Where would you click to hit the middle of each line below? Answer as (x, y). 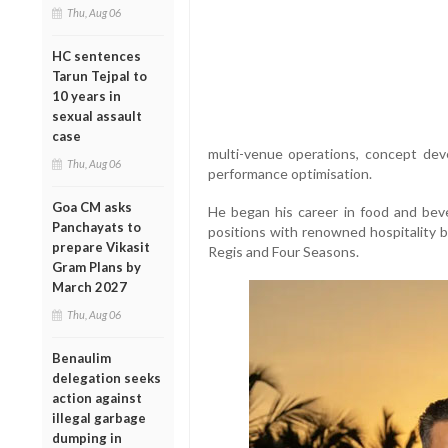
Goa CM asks (92, 206)
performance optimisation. (289, 174)
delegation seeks (106, 377)
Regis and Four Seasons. (283, 252)
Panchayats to (96, 226)
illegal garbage (99, 417)
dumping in (87, 437)
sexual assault (97, 115)
